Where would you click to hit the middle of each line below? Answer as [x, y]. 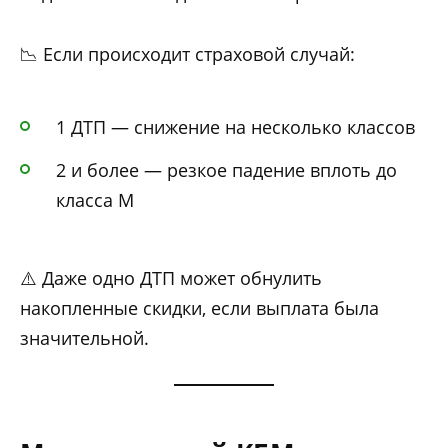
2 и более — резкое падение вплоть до [226, 169]
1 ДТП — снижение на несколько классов [235, 127]
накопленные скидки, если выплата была [199, 308]
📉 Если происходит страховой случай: [187, 53]
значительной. [84, 338]
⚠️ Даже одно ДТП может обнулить [171, 278]
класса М [95, 199]
